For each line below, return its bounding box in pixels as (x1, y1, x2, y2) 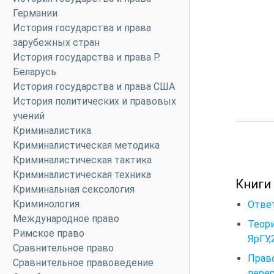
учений (13, 110, 45, 122)
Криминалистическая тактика (13, 154, 152, 166)
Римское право (13, 228, 84, 239)
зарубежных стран (13, 37, 100, 48)
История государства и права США (13, 81, 175, 92)
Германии (13, 7, 57, 19)
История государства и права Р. (13, 51, 160, 63)
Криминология (13, 198, 80, 210)
